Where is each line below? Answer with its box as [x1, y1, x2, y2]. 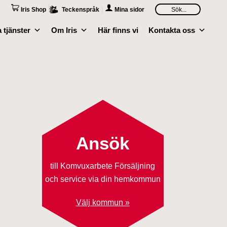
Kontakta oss [148, 26, 195, 34]
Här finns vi [98, 26, 138, 34]
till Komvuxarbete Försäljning [50, 162, 156, 170]
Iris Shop [19, 6, 46, 13]
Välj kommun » [75, 198, 130, 207]
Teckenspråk [62, 6, 99, 13]
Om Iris [51, 26, 77, 34]
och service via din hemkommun [45, 175, 161, 183]
